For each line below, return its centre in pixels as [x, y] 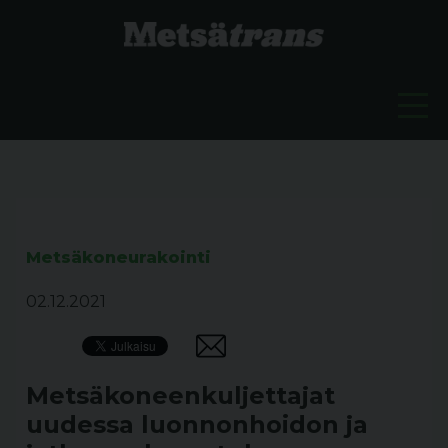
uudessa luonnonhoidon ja [197, 424]
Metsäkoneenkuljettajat [180, 395]
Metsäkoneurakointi [118, 257]
